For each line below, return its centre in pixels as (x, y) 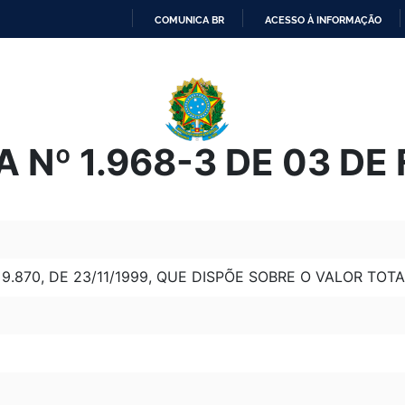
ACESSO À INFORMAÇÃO (323, 20)
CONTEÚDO (230, 114)
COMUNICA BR (189, 20)
